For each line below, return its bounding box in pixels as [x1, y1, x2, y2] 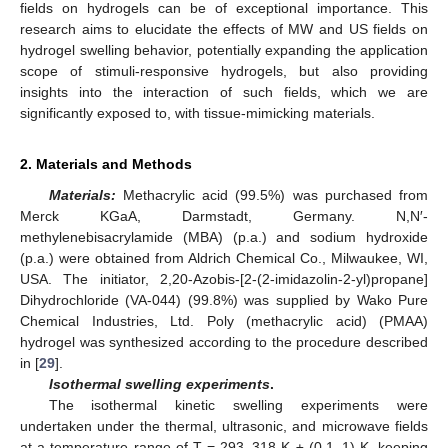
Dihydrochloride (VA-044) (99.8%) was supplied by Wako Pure [20, 291, 428, 308]
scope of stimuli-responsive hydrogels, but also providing [20, 62, 428, 79]
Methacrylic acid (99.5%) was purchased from [115, 186, 428, 203]
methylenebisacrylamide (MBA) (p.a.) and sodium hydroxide [20, 228, 428, 245]
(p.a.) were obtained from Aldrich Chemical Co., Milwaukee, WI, [20, 249, 428, 266]
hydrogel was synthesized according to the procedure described [20, 333, 428, 350]
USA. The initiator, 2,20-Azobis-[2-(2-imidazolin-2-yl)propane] [20, 270, 428, 287]
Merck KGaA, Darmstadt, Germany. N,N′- [20, 207, 428, 224]
